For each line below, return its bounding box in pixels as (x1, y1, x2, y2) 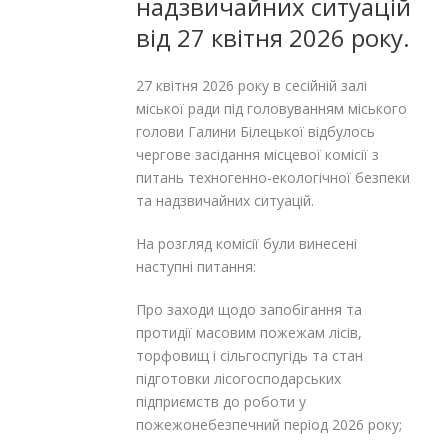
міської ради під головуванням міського (136, 98, 407, 118)
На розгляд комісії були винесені (136, 233, 357, 253)
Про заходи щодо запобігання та (136, 299, 362, 319)
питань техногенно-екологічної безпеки (136, 167, 410, 187)
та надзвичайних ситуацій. (136, 190, 314, 210)
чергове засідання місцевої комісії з (136, 144, 379, 164)
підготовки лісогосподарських (136, 368, 341, 388)
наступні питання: (136, 256, 256, 276)
